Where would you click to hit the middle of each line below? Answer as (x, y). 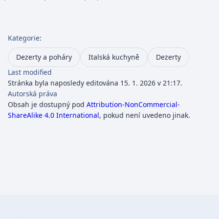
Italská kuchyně (114, 57)
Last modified (30, 72)
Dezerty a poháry (44, 57)
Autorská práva (33, 94)
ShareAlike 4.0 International (54, 115)
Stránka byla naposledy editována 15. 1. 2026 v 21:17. (95, 83)
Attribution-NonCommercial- (133, 105)
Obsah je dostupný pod (47, 105)
